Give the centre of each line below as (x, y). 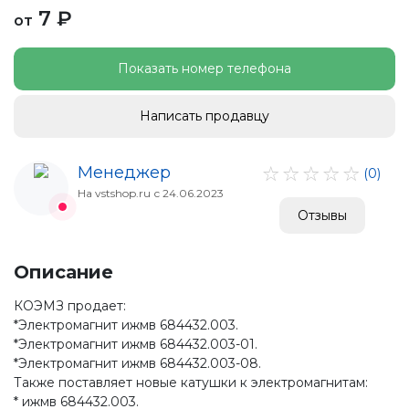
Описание (63, 272)
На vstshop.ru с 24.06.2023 (151, 193)
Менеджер (124, 173)
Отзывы (322, 215)
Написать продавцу (204, 116)
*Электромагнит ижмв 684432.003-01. (136, 344)
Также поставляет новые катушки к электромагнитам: (191, 383)
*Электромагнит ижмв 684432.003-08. (137, 363)
